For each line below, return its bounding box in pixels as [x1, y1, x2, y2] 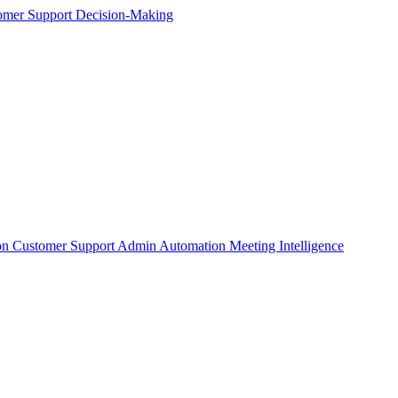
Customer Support [12, 238, 117, 254]
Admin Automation [117, 238, 229, 254]
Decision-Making [76, 7, 173, 23]
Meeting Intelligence [229, 238, 344, 254]
